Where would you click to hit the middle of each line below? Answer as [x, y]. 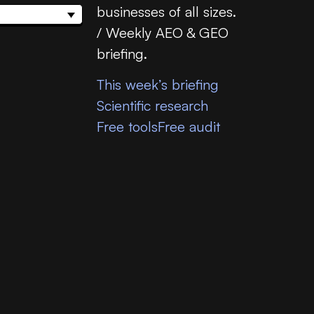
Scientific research [152, 105]
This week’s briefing [158, 84]
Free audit [189, 126]
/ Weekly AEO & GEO [163, 32]
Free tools [127, 126]
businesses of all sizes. [166, 11]
